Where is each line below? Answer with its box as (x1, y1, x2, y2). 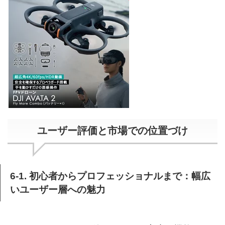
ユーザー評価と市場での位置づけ (37, 125, 188, 137)
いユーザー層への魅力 (10, 184, 105, 195)
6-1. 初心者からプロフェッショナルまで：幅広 (10, 171, 210, 182)
